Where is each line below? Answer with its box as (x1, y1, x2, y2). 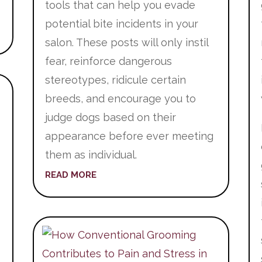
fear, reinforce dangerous (44, 54, 172, 67)
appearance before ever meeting (44, 129, 213, 142)
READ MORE (44, 169, 96, 180)
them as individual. (44, 148, 137, 161)
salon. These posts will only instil (44, 36, 208, 49)
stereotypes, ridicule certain (44, 73, 186, 86)
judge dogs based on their (44, 111, 176, 123)
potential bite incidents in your (44, 17, 198, 30)
